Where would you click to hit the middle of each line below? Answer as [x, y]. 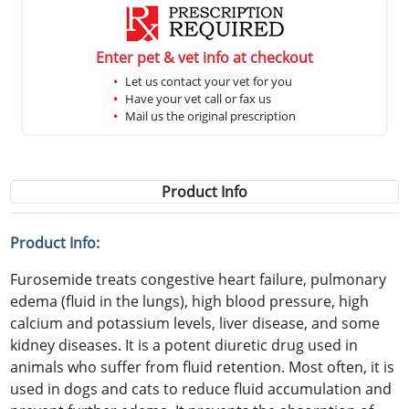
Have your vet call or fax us [198, 98]
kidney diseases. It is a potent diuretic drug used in [184, 345]
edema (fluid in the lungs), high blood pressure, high [190, 301]
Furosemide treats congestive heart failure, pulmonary [199, 279]
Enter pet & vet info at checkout [204, 57]
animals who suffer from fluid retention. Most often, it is [203, 367]
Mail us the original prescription [210, 115]
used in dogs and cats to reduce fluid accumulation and [201, 388]
